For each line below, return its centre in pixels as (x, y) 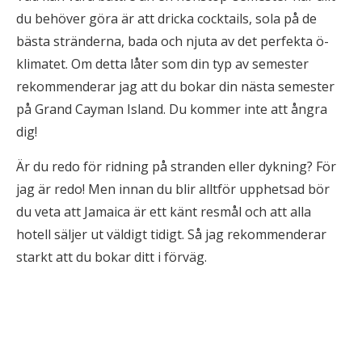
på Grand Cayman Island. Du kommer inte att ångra (172, 109)
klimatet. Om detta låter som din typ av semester (162, 64)
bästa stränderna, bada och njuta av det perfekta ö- (173, 41)
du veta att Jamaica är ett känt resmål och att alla (164, 212)
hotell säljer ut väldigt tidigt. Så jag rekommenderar (171, 234)
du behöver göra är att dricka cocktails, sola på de (166, 19)
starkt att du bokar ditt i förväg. (112, 257)
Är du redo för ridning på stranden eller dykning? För (176, 166)
